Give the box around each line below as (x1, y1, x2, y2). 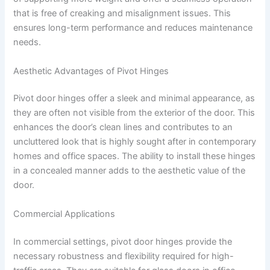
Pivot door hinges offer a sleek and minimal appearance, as (13, 93, 256, 104)
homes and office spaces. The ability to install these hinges (13, 151, 256, 162)
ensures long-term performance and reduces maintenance (13, 22, 253, 34)
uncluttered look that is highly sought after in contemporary (13, 136, 257, 148)
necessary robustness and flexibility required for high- (13, 250, 234, 262)
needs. (13, 37, 42, 48)
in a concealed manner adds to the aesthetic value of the (13, 165, 246, 177)
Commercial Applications (13, 208, 116, 219)
